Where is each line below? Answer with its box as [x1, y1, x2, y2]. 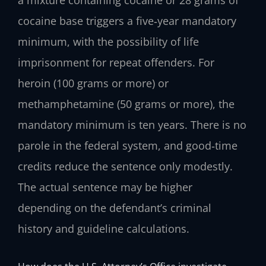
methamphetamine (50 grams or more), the [18, 96, 235, 111]
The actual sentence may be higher [18, 179, 192, 194]
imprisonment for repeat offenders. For [18, 55, 214, 69]
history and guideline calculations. [18, 221, 189, 236]
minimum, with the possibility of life [18, 34, 199, 49]
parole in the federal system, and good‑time [18, 138, 237, 153]
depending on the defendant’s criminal [18, 200, 211, 215]
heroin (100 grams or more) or [18, 75, 169, 90]
